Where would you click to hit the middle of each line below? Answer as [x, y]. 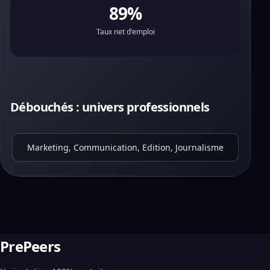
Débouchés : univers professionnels [110, 107]
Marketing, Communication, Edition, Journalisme [125, 147]
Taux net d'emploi [125, 32]
